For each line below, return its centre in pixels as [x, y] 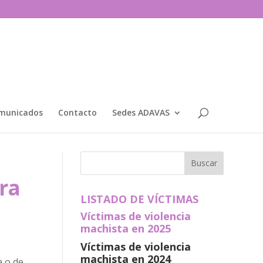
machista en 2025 [125, 228]
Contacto [77, 112]
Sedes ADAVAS [141, 112]
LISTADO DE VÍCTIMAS [139, 199]
